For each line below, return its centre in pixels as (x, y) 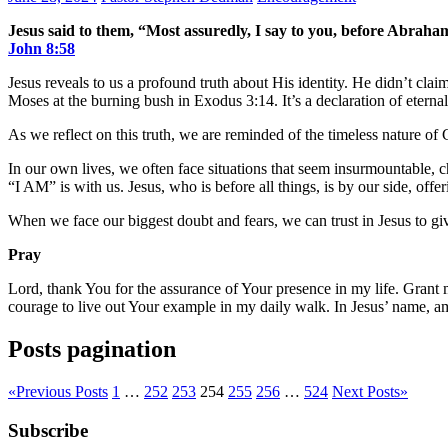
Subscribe (48, 430)
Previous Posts (62, 392)
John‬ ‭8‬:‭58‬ (41, 49)
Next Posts (366, 392)
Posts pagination (92, 349)
